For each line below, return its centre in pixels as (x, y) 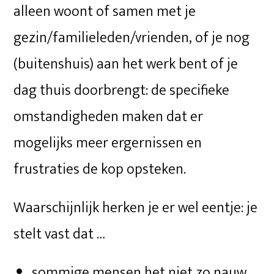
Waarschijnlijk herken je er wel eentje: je (136, 208)
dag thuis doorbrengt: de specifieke (122, 90)
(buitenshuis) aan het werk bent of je (126, 64)
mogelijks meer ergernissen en (108, 143)
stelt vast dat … (60, 234)
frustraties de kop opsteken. (100, 169)
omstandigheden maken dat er (109, 117)
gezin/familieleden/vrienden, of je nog (132, 38)
